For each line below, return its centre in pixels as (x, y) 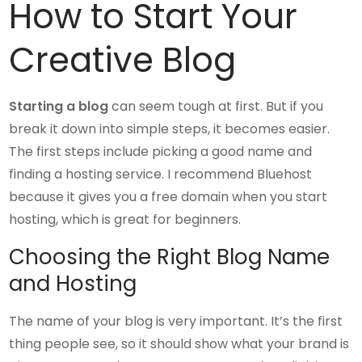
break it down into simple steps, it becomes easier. (170, 129)
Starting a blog (59, 106)
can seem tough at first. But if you (216, 106)
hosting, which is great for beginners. (125, 219)
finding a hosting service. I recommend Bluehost (161, 174)
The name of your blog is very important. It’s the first (176, 321)
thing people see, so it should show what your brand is (179, 344)
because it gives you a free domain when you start (168, 197)
